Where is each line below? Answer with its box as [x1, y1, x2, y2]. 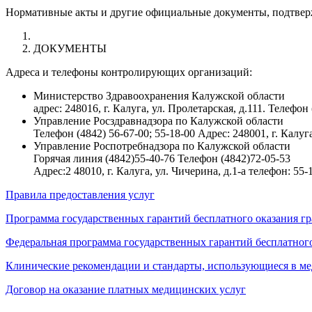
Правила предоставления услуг [6, 189, 155, 201]
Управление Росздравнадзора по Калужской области [33, 115, 283, 127]
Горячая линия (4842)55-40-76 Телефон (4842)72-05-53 [33, 153, 290, 165]
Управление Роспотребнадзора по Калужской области [33, 140, 290, 153]
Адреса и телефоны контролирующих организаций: [6, 66, 252, 79]
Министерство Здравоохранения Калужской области [33, 90, 285, 102]
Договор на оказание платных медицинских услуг [6, 283, 246, 296]
